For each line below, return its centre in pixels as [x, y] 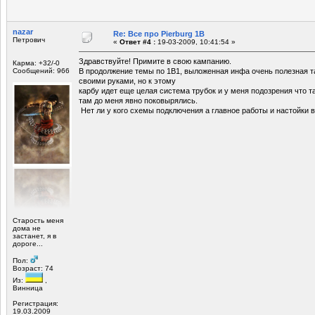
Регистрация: [36, 303]
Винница [28, 288]
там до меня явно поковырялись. [138, 100]
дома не [27, 228]
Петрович [29, 39]
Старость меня [38, 220]
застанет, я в [34, 236]
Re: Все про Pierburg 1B [159, 33]
